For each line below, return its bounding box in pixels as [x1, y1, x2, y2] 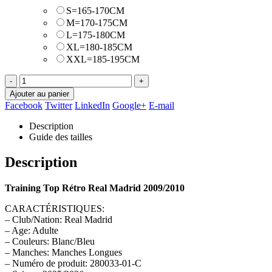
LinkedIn [75, 100, 110, 110]
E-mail [149, 100, 174, 110]
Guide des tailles [29, 131, 92, 142]
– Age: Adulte [5, 225, 58, 236]
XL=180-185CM [66, 41, 132, 52]
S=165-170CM [66, 5, 124, 16]
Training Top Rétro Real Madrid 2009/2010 [5, 183, 185, 194]
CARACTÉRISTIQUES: [5, 203, 104, 214]
